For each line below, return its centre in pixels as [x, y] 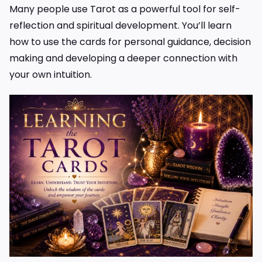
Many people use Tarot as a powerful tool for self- [125, 9]
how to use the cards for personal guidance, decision [130, 42]
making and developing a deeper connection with [123, 58]
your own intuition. [51, 74]
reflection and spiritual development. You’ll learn [120, 25]
